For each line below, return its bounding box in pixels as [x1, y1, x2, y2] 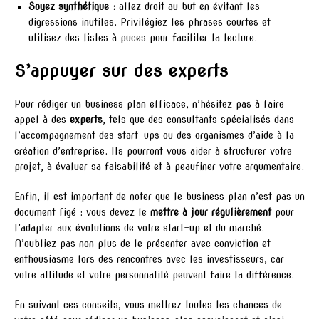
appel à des [14, 114, 70, 126]
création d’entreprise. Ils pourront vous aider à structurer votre [14, 145, 292, 157]
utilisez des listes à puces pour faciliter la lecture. [28, 32, 257, 44]
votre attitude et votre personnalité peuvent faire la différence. [14, 269, 294, 281]
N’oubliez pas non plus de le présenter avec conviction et [14, 238, 271, 250]
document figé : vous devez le [14, 206, 150, 219]
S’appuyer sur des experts [14, 61, 228, 82]
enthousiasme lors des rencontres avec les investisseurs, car [14, 253, 284, 266]
